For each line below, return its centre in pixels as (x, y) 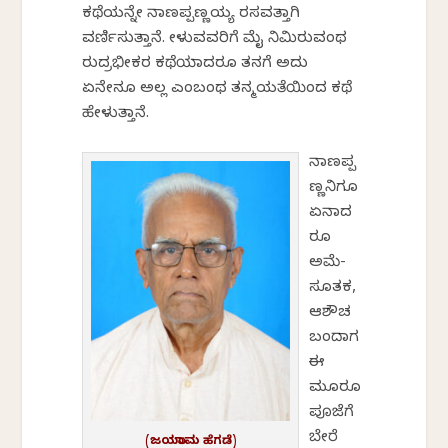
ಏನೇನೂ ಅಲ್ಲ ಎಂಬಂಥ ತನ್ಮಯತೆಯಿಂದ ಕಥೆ (217, 90)
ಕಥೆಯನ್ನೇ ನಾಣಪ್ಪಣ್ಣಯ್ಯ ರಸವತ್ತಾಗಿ (191, 15)
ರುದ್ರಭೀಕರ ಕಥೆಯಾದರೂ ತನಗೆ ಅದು (195, 65)
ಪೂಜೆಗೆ (332, 414)
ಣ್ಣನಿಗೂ (334, 189)
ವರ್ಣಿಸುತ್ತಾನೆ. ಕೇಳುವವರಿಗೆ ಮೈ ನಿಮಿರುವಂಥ (215, 40)
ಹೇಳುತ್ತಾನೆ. (116, 115)
